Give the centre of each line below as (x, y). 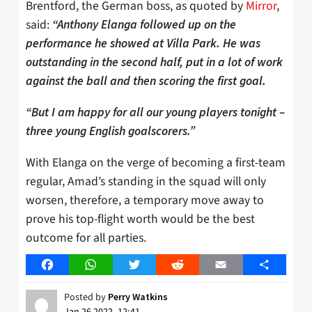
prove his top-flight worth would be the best (140, 219)
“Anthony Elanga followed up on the (144, 25)
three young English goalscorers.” (110, 131)
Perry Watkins (138, 296)
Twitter (151, 264)
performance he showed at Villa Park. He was (143, 44)
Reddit (193, 264)
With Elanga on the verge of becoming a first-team (156, 162)
